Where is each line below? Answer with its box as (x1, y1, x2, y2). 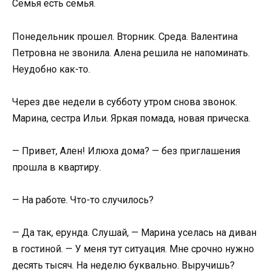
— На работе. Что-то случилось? (12, 194, 154, 206)
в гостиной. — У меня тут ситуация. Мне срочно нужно (12, 243, 254, 255)
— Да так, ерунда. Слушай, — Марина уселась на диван (12, 227, 256, 239)
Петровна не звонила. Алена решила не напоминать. (12, 47, 250, 59)
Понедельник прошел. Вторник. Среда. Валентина (12, 30, 238, 42)
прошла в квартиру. (12, 162, 101, 173)
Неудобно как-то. (12, 63, 90, 75)
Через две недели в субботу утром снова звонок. (12, 96, 237, 108)
